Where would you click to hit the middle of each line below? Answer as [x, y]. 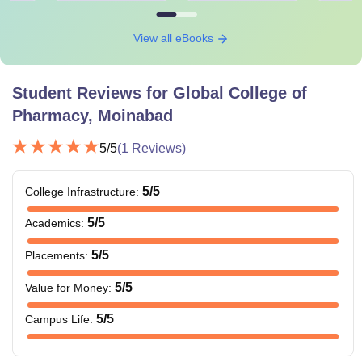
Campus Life [57, 320]
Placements [55, 255]
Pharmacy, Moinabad [93, 115]
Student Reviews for [93, 93]
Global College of [240, 93]
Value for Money [67, 287]
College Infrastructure [80, 191]
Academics [53, 223]
